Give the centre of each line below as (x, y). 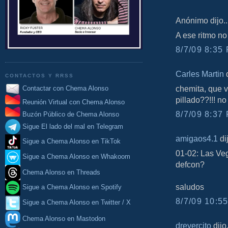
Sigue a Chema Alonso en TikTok (72, 141)
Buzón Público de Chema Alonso (71, 115)
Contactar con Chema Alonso (65, 88)
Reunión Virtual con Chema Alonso (74, 102)
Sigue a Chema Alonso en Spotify (72, 187)
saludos (190, 187)
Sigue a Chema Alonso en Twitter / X (77, 203)
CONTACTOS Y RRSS (40, 76)
